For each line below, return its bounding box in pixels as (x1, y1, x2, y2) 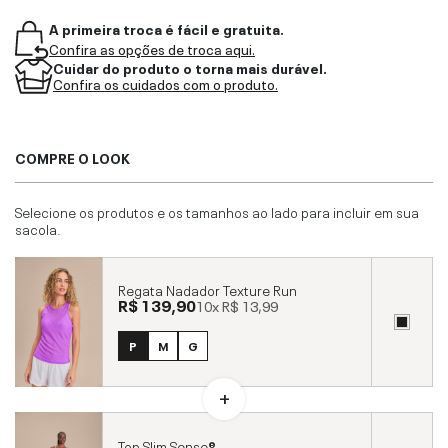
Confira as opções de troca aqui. (49, 38, 255, 58)
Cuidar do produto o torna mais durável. (53, 56, 327, 77)
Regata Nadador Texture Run (118, 279, 297, 300)
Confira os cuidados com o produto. (53, 73, 278, 93)
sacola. (15, 217, 61, 238)
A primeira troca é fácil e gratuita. (49, 17, 284, 38)
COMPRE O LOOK (15, 146, 130, 167)
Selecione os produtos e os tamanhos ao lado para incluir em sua (15, 200, 419, 221)
